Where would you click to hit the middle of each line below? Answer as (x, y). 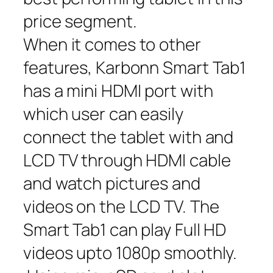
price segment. (80, 21)
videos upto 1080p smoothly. (130, 253)
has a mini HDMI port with (118, 90)
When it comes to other (112, 44)
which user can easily (103, 114)
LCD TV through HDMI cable (127, 160)
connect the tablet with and (129, 137)
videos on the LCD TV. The (121, 206)
